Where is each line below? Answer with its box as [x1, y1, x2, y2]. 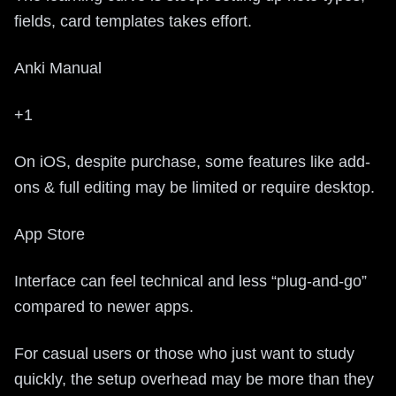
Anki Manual [14, 58, 102, 77]
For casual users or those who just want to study [14, 344, 354, 362]
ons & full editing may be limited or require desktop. [14, 178, 375, 196]
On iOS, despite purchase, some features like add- [14, 152, 370, 171]
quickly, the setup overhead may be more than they [14, 369, 374, 388]
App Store [14, 225, 85, 243]
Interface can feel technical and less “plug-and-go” [14, 271, 367, 290]
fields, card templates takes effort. [14, 11, 252, 30]
